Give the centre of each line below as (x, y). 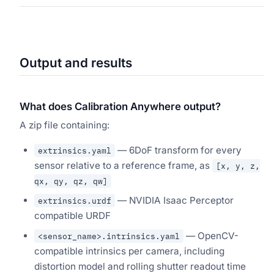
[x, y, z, (238, 165)
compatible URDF (72, 216)
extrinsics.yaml (75, 150)
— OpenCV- (211, 235)
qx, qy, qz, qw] (71, 181)
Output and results (76, 63)
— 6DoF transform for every (178, 150)
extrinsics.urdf (75, 201)
